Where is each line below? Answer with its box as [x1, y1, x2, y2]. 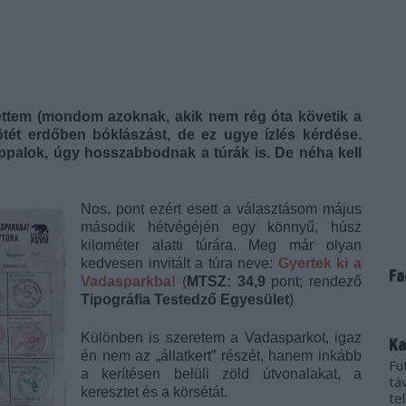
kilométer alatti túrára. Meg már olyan [81, 237, 362, 253]
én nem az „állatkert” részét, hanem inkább [81, 348, 362, 363]
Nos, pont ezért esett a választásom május [81, 201, 362, 217]
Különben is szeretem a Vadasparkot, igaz [81, 330, 362, 345]
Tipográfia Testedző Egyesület [81, 292, 289, 307]
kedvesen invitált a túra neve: [81, 256, 278, 271]
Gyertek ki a [277, 256, 362, 271]
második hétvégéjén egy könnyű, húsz [81, 219, 362, 235]
